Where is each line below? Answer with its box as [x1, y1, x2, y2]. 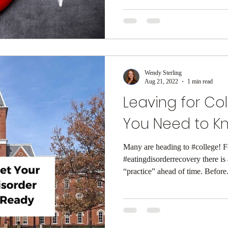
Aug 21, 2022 [145, 77, 178, 85]
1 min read [187, 77, 213, 85]
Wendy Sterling [145, 69, 182, 76]
